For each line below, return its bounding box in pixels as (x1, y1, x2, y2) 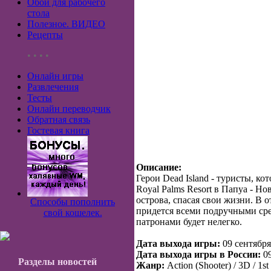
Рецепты (27, 30, 63, 40)
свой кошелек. (43, 207, 102, 218)
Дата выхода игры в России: (136, 249, 261, 260)
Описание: (136, 162, 181, 172)
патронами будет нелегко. (136, 217, 242, 227)
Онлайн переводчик (27, 103, 111, 114)
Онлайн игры (27, 71, 83, 81)
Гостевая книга (27, 125, 90, 135)
